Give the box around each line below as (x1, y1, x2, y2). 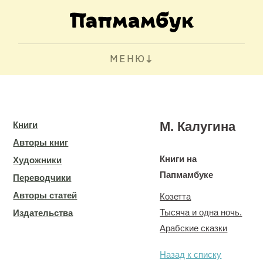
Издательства (13, 208, 73, 218)
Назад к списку (160, 249, 222, 259)
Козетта (160, 191, 191, 201)
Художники (13, 155, 62, 165)
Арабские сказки (160, 223, 228, 233)
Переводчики (13, 173, 72, 183)
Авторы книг (13, 137, 69, 147)
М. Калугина (160, 119, 236, 134)
